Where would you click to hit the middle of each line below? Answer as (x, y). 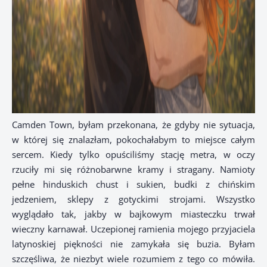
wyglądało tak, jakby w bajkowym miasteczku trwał (133, 214)
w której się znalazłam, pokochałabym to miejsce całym (133, 140)
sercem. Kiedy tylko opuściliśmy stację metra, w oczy (133, 155)
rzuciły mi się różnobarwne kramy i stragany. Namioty (133, 170)
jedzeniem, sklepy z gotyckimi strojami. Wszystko (133, 199)
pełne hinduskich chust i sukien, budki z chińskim (133, 184)
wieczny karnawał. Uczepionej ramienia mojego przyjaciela (133, 229)
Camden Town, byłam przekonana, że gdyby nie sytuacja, (133, 125)
